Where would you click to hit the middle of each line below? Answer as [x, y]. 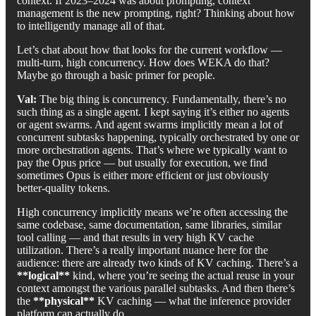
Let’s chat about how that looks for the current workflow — [150, 49]
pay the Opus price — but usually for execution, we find [142, 162]
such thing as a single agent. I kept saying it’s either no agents [153, 111]
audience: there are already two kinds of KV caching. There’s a [157, 262]
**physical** [64, 300]
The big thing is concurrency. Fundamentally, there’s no [162, 99]
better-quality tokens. [63, 188]
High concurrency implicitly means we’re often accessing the [152, 212]
